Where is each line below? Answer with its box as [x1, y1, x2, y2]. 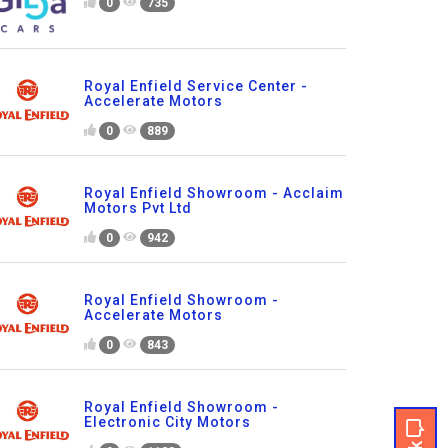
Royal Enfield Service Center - [83, 78, 308, 95]
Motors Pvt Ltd [83, 200, 192, 217]
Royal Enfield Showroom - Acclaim [83, 185, 344, 202]
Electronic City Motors [83, 413, 251, 430]
